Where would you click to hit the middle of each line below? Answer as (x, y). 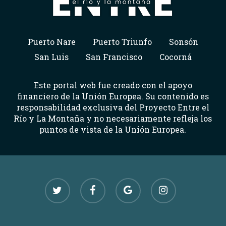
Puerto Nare (51, 42)
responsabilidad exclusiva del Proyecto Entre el (113, 107)
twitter (57, 183)
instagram (169, 183)
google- (128, 183)
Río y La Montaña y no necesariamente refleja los (113, 119)
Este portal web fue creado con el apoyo (113, 85)
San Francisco (114, 57)
